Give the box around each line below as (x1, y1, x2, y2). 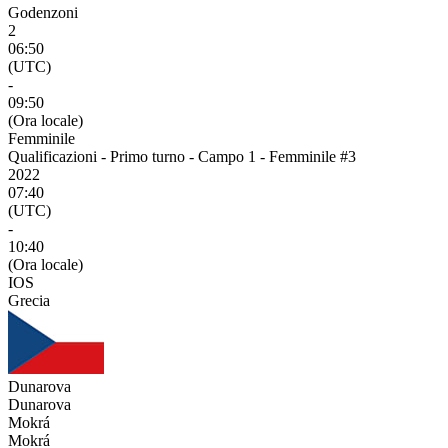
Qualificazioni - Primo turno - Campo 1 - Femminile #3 (8, 148, 356, 165)
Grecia (8, 292, 50, 309)
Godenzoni (8, 4, 78, 21)
